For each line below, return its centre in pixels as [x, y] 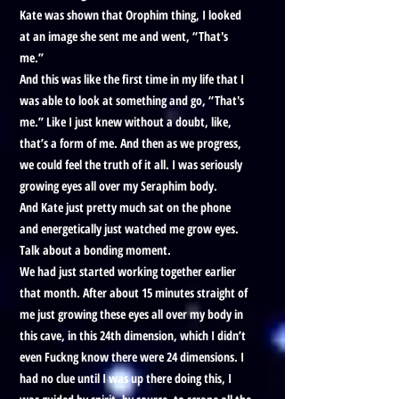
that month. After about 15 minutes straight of [134, 293]
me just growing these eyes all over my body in [131, 314]
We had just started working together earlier [128, 271]
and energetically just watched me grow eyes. [129, 228]
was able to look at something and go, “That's [132, 100]
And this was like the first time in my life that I [132, 79]
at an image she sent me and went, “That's [124, 36]
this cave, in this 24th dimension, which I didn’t [133, 335]
